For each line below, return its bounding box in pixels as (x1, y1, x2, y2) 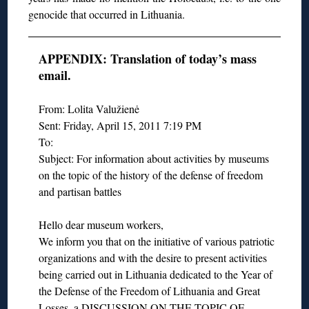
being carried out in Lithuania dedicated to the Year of (38, 266, 272, 281)
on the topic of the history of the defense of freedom (38, 167, 263, 182)
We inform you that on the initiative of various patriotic (38, 233, 275, 248)
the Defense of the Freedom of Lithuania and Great (38, 283, 260, 298)
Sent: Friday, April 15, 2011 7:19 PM (38, 117, 201, 132)
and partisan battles (38, 183, 121, 199)
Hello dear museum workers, (38, 217, 163, 232)
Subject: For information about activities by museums (38, 150, 269, 166)
